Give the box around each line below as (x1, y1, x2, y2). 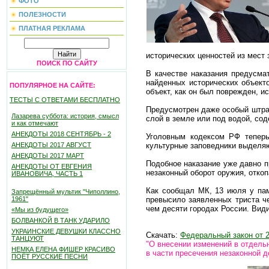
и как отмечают (11, 119, 58, 127)
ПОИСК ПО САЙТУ (36, 59, 97, 67)
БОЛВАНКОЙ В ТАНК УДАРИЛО (11, 217, 110, 224)
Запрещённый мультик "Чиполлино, (11, 188, 120, 195)
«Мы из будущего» (11, 206, 68, 213)
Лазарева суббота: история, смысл (11, 112, 119, 119)
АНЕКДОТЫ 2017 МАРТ (11, 152, 84, 159)
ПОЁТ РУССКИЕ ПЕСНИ (11, 253, 88, 260)
